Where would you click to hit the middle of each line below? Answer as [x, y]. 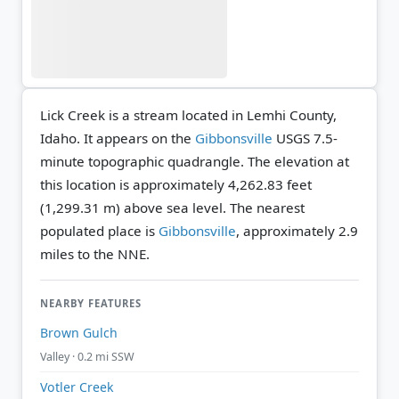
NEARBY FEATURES [91, 303]
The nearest [265, 207]
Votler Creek [77, 387]
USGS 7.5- [305, 138]
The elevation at [298, 161]
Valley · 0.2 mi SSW [87, 357]
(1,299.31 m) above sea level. [133, 207]
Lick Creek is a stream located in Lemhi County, [188, 114]
